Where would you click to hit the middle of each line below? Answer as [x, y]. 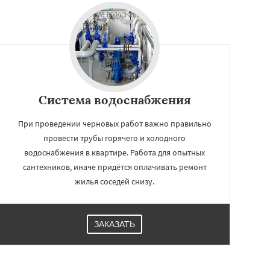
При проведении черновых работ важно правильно [115, 123]
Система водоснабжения [115, 99]
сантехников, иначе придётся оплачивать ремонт [115, 167]
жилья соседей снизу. [115, 181]
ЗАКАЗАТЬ [115, 224]
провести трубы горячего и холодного [115, 138]
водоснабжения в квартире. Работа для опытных [115, 152]
